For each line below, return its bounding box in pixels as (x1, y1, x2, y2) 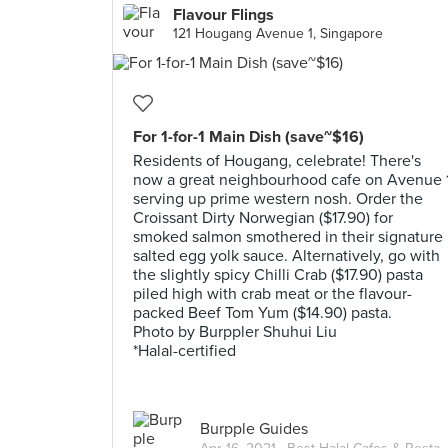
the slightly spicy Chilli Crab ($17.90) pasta (133, 265, 423, 285)
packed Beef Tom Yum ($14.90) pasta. (133, 303, 392, 323)
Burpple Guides (200, 418, 308, 439)
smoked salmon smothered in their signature (133, 227, 443, 247)
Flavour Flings (173, 5, 274, 25)
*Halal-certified (133, 341, 236, 361)
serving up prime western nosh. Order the (133, 189, 423, 209)
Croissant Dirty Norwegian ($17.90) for (133, 208, 393, 228)
